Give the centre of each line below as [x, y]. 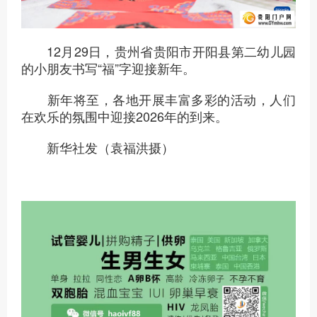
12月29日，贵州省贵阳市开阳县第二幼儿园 [158, 51]
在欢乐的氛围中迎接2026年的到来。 [125, 116]
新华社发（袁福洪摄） [98, 147]
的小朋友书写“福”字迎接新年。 [108, 68]
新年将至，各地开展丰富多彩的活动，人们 [158, 99]
